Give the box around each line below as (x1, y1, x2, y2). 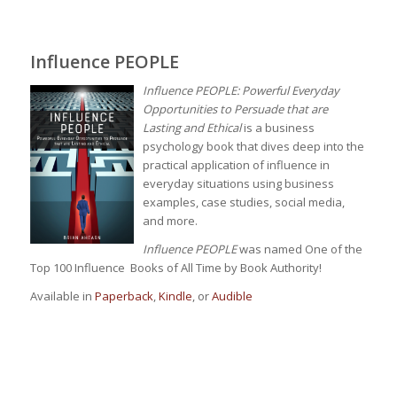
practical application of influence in (142, 157, 330, 174)
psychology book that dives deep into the (142, 138, 364, 155)
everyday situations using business (142, 175, 334, 192)
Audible (211, 288, 253, 305)
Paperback (94, 288, 153, 305)
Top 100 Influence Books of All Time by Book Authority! (29, 260, 322, 276)
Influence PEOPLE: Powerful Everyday (142, 82, 339, 99)
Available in (29, 288, 95, 305)
